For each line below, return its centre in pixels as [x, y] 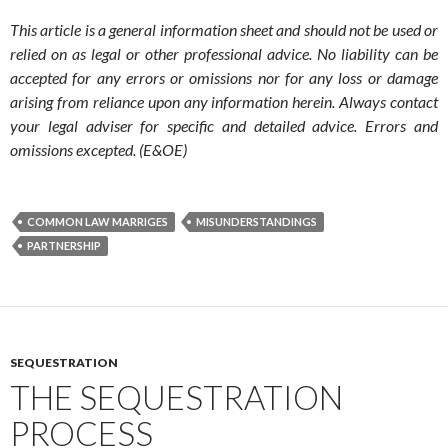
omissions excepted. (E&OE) [98, 150]
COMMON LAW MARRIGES [97, 222]
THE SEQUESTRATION [176, 397]
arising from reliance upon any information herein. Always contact [224, 102]
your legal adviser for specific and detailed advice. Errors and [224, 126]
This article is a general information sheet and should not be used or [224, 30]
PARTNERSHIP [64, 246]
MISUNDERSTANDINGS [256, 222]
